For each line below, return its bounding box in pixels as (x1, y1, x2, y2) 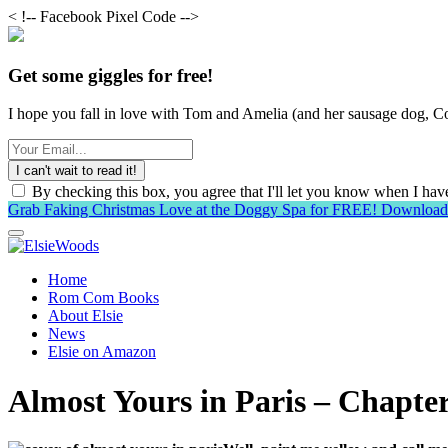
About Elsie (48, 307, 123, 325)
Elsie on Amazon (48, 343, 156, 361)
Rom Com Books (48, 289, 159, 307)
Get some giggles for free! (8, 64, 213, 86)
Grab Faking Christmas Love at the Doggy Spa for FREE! (8, 201, 381, 219)
